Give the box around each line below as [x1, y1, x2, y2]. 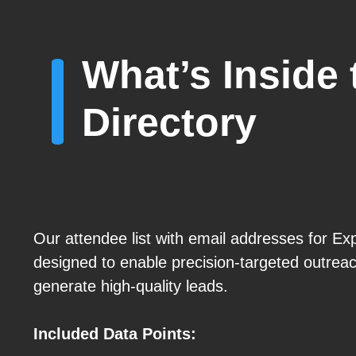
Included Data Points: [33, 325, 196, 343]
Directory [81, 100, 257, 145]
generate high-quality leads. [33, 277, 228, 296]
